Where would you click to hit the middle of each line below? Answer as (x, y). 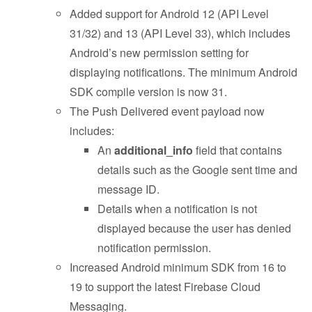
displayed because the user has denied (194, 228)
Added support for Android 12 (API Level (169, 14)
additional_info (154, 150)
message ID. (128, 189)
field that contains (237, 150)
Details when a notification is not (177, 209)
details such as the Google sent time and (197, 170)
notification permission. (154, 248)
